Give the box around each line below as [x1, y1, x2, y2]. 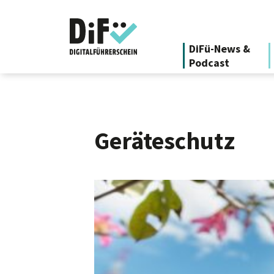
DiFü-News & [189, 42, 250, 56]
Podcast [189, 56, 229, 70]
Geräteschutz [94, 125, 235, 156]
